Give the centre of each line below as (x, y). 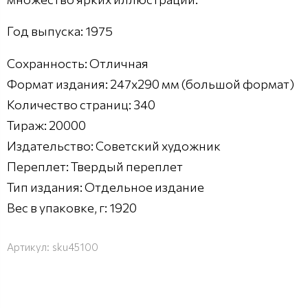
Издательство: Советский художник (114, 146)
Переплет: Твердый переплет (95, 167)
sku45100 (75, 247)
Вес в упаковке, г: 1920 (72, 208)
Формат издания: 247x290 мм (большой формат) (151, 84)
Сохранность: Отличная (78, 64)
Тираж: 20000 (46, 125)
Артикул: (28, 247)
